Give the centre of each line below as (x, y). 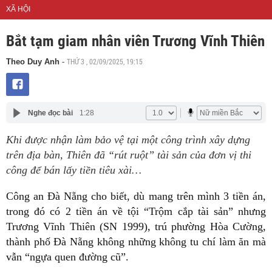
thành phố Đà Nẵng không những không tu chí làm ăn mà (136, 242)
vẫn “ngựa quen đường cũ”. (69, 257)
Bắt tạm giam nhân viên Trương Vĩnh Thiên (135, 41)
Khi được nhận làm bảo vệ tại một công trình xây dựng (128, 140)
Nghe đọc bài (50, 113)
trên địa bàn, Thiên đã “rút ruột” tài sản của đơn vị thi (129, 155)
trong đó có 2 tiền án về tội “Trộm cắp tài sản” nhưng (136, 211)
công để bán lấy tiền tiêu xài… (74, 170)
